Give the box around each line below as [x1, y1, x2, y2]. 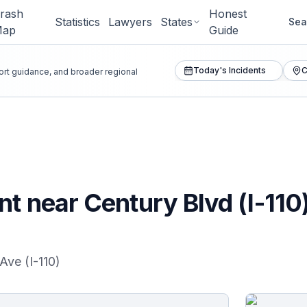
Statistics [55, 15, 101, 29]
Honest [209, 7, 247, 21]
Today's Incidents [193, 65, 266, 75]
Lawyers [108, 15, 153, 29]
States [160, 15, 193, 29]
